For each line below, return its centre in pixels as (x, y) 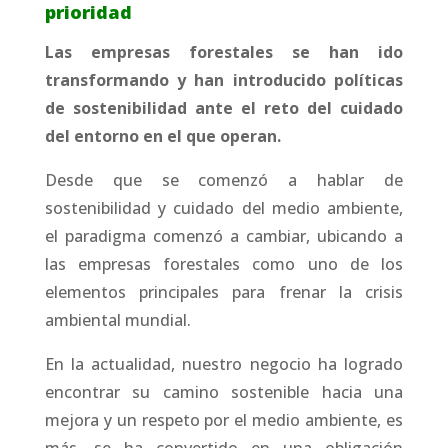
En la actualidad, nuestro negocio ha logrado (224, 364)
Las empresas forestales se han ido (224, 52)
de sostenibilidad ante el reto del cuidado (224, 108)
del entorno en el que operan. (162, 136)
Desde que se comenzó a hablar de (224, 180)
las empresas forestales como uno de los (224, 264)
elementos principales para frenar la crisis (224, 292)
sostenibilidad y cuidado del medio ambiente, (224, 208)
